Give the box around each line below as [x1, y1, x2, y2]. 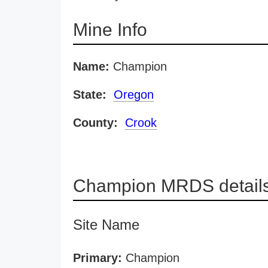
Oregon [114, 88, 154, 101]
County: [73, 116, 118, 129]
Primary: [73, 251, 122, 264]
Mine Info [73, 20, 147, 39]
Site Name [73, 217, 139, 233]
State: [73, 88, 106, 101]
